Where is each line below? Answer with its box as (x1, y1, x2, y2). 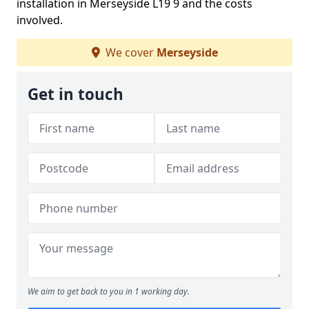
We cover (102, 45, 157, 60)
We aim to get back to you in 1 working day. (28, 286, 190, 297)
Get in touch (28, 83, 123, 105)
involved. (17, 12, 63, 28)
